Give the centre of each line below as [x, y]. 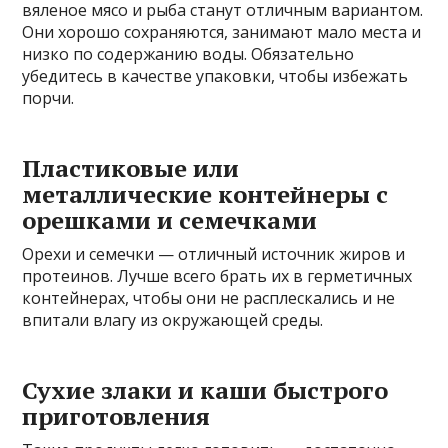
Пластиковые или [131, 168]
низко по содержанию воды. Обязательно [188, 54]
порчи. [48, 98]
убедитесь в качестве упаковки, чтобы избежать [215, 76]
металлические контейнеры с [205, 194]
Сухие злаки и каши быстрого [205, 390]
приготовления [116, 416]
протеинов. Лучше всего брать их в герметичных [217, 276]
